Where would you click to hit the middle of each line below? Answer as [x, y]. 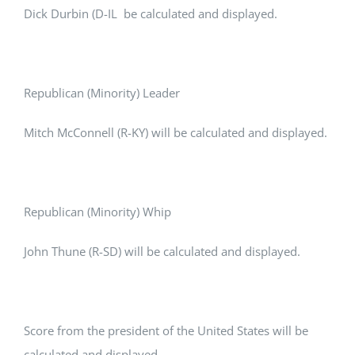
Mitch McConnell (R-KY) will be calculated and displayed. [176, 133]
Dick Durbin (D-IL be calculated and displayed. [151, 14]
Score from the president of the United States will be [166, 331]
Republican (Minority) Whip [97, 212]
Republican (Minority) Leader [102, 93]
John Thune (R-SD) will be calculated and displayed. [162, 252]
